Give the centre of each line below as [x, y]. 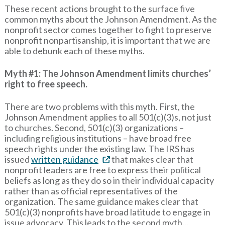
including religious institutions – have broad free [98, 138]
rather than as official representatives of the [91, 191]
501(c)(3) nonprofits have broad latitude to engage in [107, 212]
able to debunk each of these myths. [74, 51]
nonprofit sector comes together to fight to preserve [108, 30]
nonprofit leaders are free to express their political [102, 170]
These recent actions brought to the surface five [99, 9]
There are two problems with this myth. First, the [99, 107]
